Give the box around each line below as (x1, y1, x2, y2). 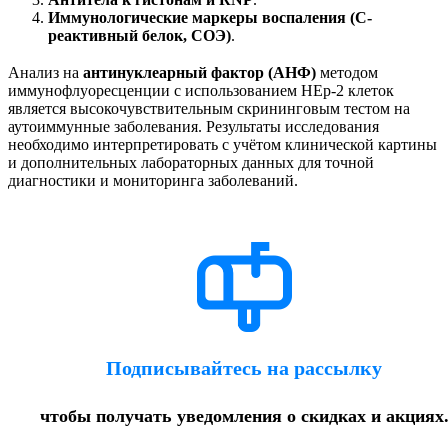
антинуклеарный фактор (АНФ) (83, 63, 316, 81)
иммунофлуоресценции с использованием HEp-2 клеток (8, 81, 394, 99)
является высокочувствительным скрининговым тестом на (8, 99, 410, 117)
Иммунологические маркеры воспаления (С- (48, 8, 372, 26)
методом (316, 63, 378, 81)
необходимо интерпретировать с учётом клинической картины (8, 135, 437, 153)
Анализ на (8, 63, 83, 81)
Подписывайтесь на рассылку (106, 356, 382, 379)
